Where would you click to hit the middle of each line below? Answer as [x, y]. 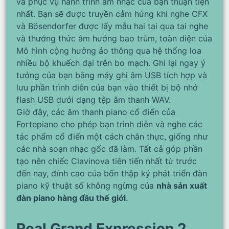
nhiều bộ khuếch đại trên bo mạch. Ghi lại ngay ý [111, 63]
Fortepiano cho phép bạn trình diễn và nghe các [109, 124]
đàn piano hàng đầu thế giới [71, 198]
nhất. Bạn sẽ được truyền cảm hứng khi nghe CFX [112, 14]
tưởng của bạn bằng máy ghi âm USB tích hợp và [112, 75]
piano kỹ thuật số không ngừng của [86, 185]
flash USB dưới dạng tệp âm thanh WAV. [94, 99]
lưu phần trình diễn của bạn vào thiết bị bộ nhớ [107, 87]
